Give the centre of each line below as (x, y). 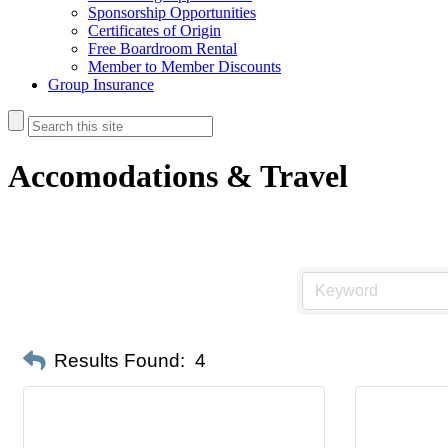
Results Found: (119, 361)
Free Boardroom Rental (162, 48)
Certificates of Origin (154, 30)
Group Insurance (101, 84)
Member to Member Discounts (184, 66)
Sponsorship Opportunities (172, 12)
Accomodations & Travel (178, 176)
